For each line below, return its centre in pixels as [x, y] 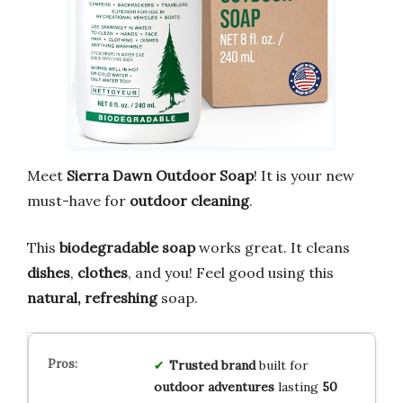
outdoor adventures [214, 386]
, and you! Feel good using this [231, 272]
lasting [298, 386]
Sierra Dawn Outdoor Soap [160, 175]
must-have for [78, 200]
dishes [49, 272]
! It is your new [304, 175]
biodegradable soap [127, 247]
